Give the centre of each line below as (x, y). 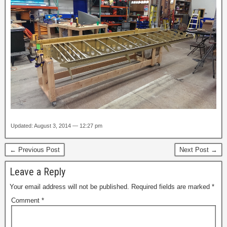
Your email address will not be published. (69, 186)
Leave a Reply (37, 172)
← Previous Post (35, 149)
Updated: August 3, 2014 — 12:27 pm (56, 125)
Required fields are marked (172, 186)
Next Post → (198, 149)
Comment (26, 200)
